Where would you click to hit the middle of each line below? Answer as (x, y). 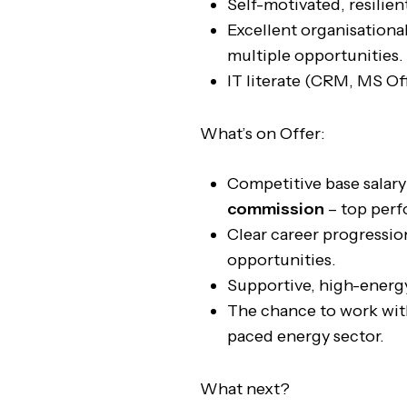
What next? (247, 389)
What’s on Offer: (263, 134)
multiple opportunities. (315, 55)
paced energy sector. (306, 336)
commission (276, 209)
